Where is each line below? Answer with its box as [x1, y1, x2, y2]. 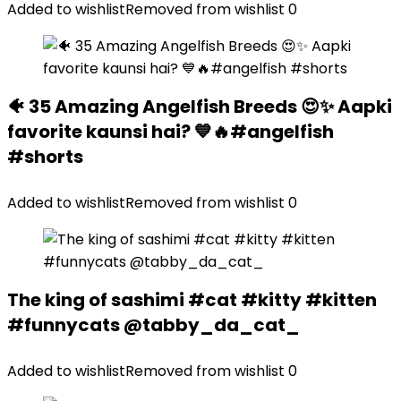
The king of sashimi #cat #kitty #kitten [7, 287, 377, 312]
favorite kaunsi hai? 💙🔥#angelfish [7, 119, 334, 144]
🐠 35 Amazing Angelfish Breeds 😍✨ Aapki [7, 94, 392, 119]
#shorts [7, 144, 83, 169]
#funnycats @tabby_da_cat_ [7, 312, 300, 337]
